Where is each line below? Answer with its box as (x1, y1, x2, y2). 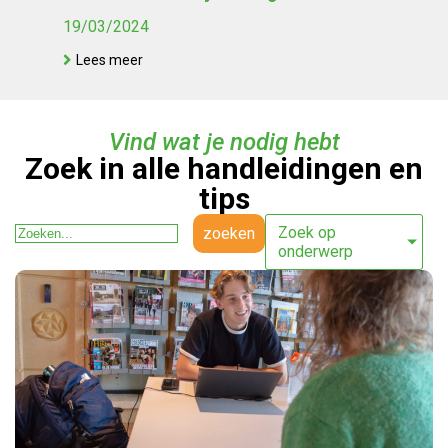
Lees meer (76, 51, 143, 68)
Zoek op (278, 223, 337, 242)
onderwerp (278, 242, 354, 261)
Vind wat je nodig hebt (108, 128, 340, 156)
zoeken (203, 224, 256, 243)
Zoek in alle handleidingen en (25, 151, 423, 186)
